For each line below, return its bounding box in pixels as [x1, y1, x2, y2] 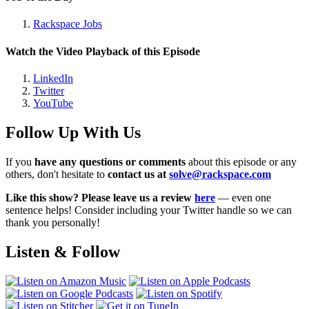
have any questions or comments [34, 155, 186, 168]
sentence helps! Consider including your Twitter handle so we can [6, 203, 292, 216]
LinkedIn [33, 72, 73, 85]
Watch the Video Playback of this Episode [6, 45, 200, 57]
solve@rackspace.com [169, 168, 271, 180]
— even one [215, 191, 271, 203]
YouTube [33, 97, 73, 110]
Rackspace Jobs [33, 18, 102, 30]
